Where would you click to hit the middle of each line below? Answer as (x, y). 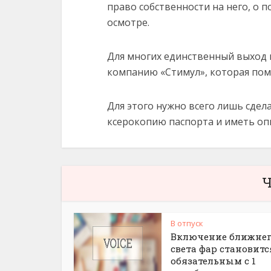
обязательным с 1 (213, 261)
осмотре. (128, 22)
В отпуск (187, 223)
